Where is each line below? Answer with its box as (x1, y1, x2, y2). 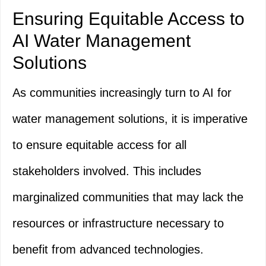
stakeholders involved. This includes (12, 164, 201, 178)
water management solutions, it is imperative (12, 112, 248, 126)
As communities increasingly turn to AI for (12, 86, 232, 100)
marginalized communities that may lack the (12, 191, 243, 204)
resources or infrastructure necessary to (12, 217, 224, 230)
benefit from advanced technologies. (12, 243, 204, 256)
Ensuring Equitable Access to (12, 9, 245, 29)
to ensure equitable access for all (12, 138, 186, 152)
